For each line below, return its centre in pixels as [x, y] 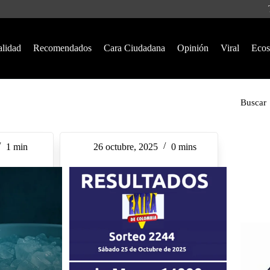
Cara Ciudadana [134, 48]
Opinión [193, 48]
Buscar [253, 102]
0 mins [184, 147]
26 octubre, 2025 [125, 147]
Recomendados [62, 48]
